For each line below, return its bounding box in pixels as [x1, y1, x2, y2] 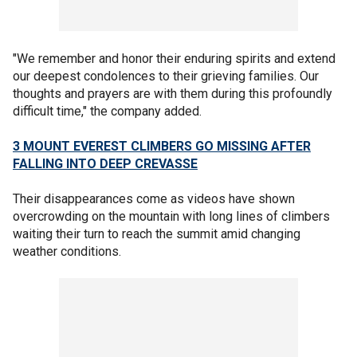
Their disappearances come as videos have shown [13, 190, 295, 206]
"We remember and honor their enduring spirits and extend [13, 50, 335, 66]
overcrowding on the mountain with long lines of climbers [13, 208, 330, 224]
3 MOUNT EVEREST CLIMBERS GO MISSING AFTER [13, 138, 311, 154]
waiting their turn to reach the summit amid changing [13, 226, 300, 241]
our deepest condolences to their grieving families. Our [13, 68, 319, 84]
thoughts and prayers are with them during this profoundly [13, 85, 332, 101]
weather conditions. [13, 243, 124, 259]
